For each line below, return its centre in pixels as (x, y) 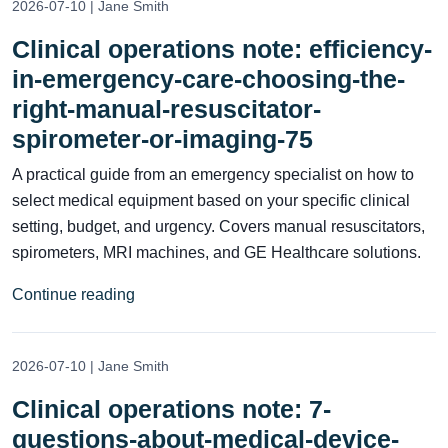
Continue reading (73, 294)
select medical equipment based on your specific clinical (211, 200)
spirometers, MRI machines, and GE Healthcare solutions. (216, 252)
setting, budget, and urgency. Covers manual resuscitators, (218, 226)
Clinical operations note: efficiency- (222, 48)
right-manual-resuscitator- (166, 108)
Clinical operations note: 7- (171, 408)
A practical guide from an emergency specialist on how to (213, 174)
